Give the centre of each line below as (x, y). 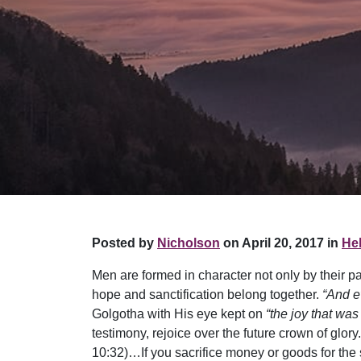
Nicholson (189, 243)
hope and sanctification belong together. (207, 294)
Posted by (124, 243)
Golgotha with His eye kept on (179, 313)
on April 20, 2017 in (279, 243)
